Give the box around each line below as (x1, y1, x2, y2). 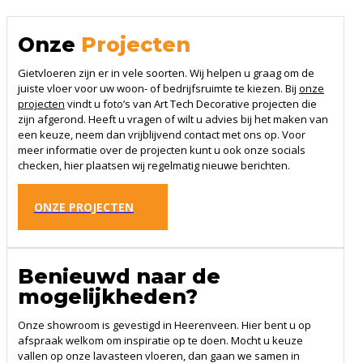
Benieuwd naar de (17, 263, 220, 288)
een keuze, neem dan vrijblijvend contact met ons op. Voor (17, 126, 305, 142)
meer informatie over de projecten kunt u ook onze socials (17, 142, 305, 157)
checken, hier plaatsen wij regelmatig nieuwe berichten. (17, 157, 290, 173)
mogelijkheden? (17, 284, 198, 309)
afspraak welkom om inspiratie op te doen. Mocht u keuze (17, 332, 303, 348)
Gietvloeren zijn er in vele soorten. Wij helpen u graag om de (17, 65, 314, 80)
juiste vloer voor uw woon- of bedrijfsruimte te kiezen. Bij (17, 80, 299, 96)
